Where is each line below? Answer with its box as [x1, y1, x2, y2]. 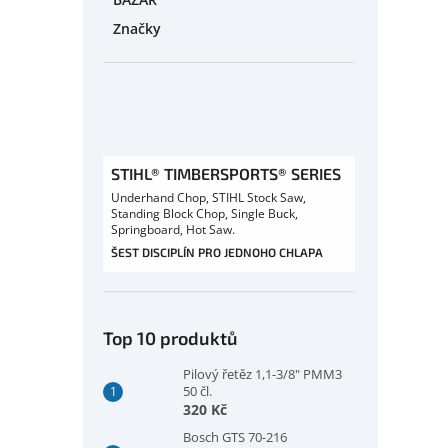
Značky [113, 19, 161, 38]
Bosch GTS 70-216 [183, 427, 287, 446]
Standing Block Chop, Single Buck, [111, 204, 298, 222]
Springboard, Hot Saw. [111, 220, 235, 238]
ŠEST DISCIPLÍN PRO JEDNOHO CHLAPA [111, 244, 323, 259]
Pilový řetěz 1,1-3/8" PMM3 [183, 364, 342, 383]
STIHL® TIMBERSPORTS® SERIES [111, 163, 341, 183]
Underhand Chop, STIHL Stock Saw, [111, 188, 306, 206]
